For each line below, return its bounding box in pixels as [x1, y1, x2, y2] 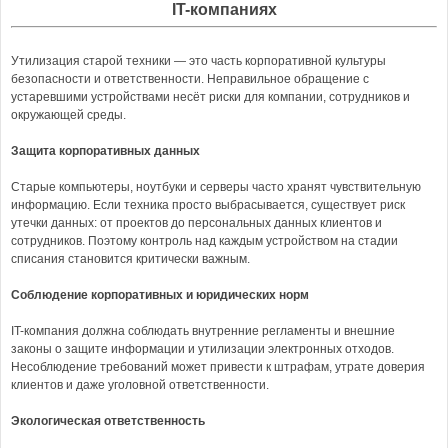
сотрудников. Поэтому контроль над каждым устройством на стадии [11, 234, 398, 248]
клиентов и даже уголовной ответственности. [11, 378, 269, 392]
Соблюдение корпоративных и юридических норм [11, 288, 309, 302]
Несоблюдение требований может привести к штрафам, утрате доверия [11, 360, 425, 374]
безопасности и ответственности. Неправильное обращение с [11, 72, 369, 86]
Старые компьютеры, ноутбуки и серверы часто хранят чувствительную [11, 180, 421, 194]
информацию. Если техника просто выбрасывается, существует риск [11, 198, 405, 212]
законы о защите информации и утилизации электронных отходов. [11, 342, 394, 356]
